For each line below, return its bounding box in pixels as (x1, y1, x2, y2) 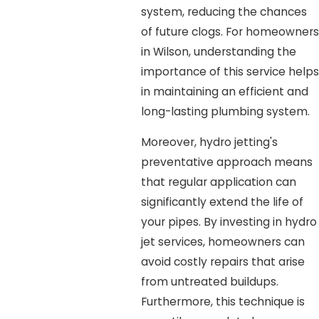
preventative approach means (140, 155, 313, 170)
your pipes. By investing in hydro (140, 214, 317, 230)
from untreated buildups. (140, 274, 278, 290)
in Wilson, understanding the (140, 43, 296, 59)
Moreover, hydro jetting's (140, 135, 278, 150)
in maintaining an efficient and (140, 83, 308, 99)
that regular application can (140, 174, 296, 190)
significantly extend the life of (140, 194, 303, 210)
